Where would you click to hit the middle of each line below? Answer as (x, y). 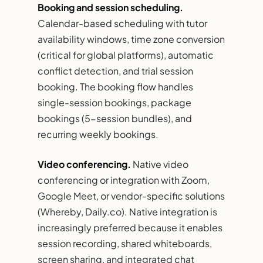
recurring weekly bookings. (98, 134)
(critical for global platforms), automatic (126, 55)
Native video (160, 164)
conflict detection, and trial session (115, 70)
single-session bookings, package (114, 102)
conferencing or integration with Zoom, (124, 180)
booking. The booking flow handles (115, 86)
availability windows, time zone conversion (131, 39)
